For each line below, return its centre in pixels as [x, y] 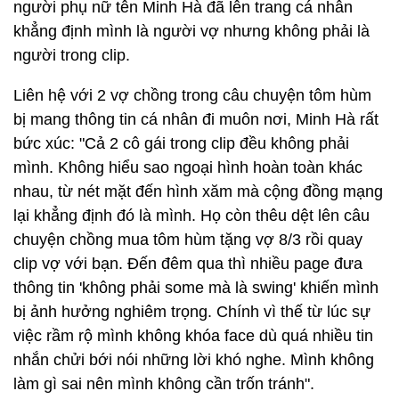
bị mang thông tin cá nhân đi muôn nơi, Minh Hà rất [196, 119]
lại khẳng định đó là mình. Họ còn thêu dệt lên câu [191, 216]
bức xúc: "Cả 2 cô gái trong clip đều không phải [181, 143]
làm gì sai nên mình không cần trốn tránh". [164, 384]
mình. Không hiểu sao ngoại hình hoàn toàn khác [188, 167]
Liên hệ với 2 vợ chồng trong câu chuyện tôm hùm [192, 95]
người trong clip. [72, 55]
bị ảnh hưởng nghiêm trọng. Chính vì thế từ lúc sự [192, 312]
